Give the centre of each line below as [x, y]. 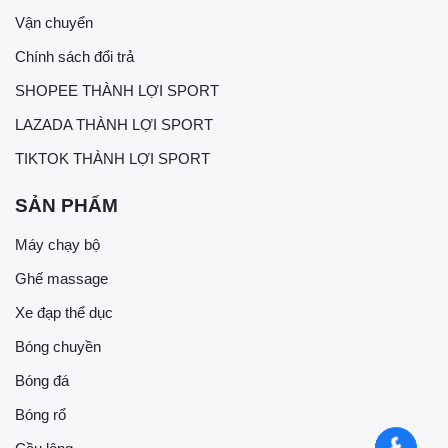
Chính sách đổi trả [74, 56]
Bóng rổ [40, 414]
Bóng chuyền [58, 346]
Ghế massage [61, 278]
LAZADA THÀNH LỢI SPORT [114, 124]
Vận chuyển [54, 22]
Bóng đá [42, 380]
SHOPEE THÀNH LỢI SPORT [117, 90]
